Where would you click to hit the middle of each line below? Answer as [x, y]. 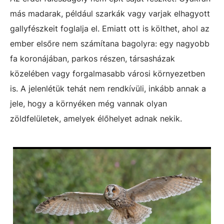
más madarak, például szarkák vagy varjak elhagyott [110, 14]
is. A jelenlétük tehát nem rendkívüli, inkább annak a [108, 89]
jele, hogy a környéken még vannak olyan [88, 104]
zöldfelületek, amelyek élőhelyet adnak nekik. [96, 119]
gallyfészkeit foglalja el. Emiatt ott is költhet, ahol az [110, 29]
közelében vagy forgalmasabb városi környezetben [107, 74]
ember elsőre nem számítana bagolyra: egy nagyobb [110, 44]
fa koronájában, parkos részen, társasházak [92, 59]
